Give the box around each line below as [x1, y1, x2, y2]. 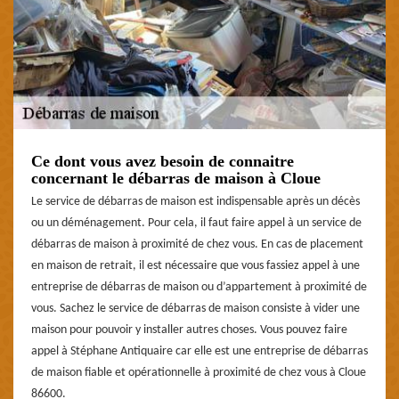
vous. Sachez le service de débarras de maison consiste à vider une [31, 301, 360, 315]
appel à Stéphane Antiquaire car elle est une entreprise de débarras [31, 344, 368, 358]
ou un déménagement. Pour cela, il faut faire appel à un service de [31, 216, 362, 230]
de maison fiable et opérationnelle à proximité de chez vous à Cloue [31, 365, 366, 379]
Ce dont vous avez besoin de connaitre [31, 151, 294, 170]
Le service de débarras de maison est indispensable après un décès [31, 194, 360, 208]
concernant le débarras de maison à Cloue [31, 168, 321, 187]
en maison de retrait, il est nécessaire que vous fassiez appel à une [31, 258, 360, 273]
